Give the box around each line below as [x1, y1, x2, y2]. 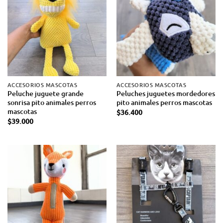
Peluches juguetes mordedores [116, 89, 215, 99]
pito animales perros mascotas [116, 98, 212, 108]
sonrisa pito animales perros [7, 98, 96, 108]
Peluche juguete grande [7, 89, 84, 99]
